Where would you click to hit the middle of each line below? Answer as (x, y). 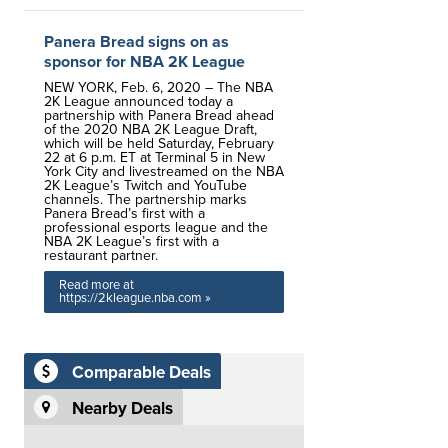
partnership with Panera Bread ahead (159, 115)
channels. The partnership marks (145, 199)
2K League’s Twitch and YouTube (145, 185)
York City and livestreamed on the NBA (164, 171)
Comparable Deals (141, 373)
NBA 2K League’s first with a (131, 241)
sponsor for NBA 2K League (144, 62)
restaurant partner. (101, 255)
